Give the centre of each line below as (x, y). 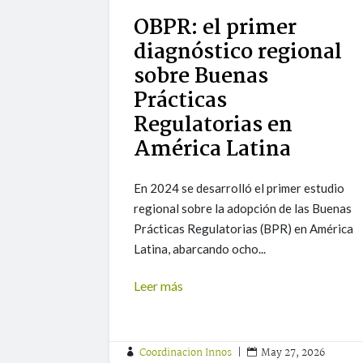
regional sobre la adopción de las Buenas (243, 209)
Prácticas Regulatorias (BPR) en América (244, 229)
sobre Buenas (201, 77)
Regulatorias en (214, 126)
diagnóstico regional (238, 53)
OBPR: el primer (216, 29)
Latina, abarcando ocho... (200, 249)
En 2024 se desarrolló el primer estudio (239, 188)
